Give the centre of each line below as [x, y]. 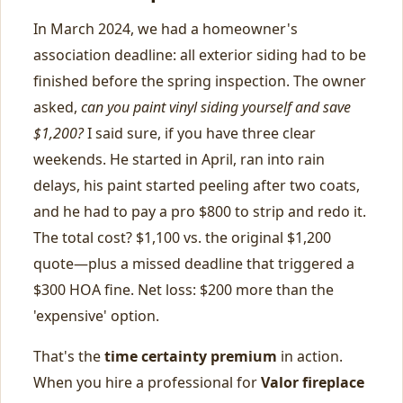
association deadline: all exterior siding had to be [200, 55]
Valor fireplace [313, 382]
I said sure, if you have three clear [200, 133]
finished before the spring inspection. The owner [200, 81]
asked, [57, 107]
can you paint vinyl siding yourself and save [216, 107]
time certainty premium [191, 356]
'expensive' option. [96, 316]
